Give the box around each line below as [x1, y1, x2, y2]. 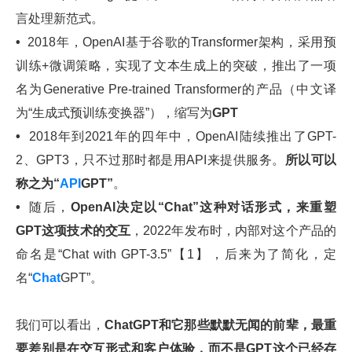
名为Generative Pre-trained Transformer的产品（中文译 [16, 82, 336, 96]
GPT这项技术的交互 [16, 223, 131, 237]
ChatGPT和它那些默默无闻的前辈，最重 [104, 317, 336, 332]
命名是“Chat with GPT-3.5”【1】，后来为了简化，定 [16, 247, 336, 261]
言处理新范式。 [16, 11, 104, 25]
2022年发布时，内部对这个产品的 [143, 223, 337, 237]
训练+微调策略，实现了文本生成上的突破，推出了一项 [16, 58, 336, 72]
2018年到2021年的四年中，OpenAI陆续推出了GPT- [28, 129, 337, 143]
